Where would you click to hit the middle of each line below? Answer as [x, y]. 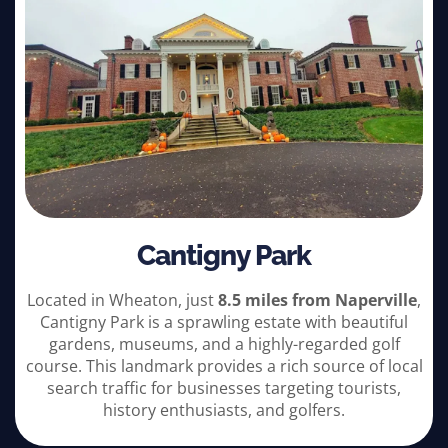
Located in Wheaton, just [122, 299]
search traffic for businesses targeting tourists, [224, 387]
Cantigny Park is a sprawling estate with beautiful [224, 321]
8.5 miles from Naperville [317, 299]
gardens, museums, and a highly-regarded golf [224, 343]
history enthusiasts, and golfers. [224, 409]
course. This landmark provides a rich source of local [224, 365]
